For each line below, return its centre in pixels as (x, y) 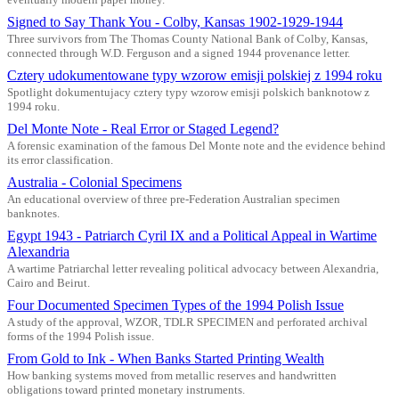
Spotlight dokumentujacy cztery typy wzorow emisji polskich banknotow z (188, 92)
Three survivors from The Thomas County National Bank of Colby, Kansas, (187, 39)
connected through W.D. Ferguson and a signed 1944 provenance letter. (179, 53)
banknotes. (33, 213)
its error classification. (60, 160)
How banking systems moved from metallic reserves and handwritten (172, 375)
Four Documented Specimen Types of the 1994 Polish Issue (175, 305)
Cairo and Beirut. (49, 283)
